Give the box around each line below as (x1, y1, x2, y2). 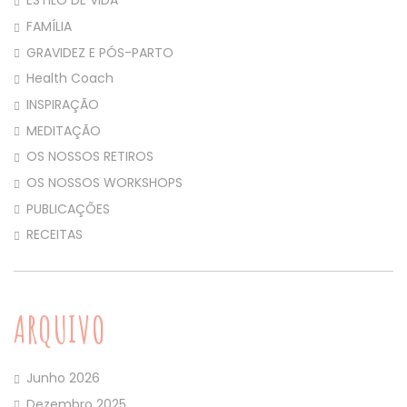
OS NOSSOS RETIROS (26, 147, 154, 166)
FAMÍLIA (26, 17, 72, 36)
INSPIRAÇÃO (26, 95, 99, 114)
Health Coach (26, 69, 114, 88)
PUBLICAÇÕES (26, 199, 110, 218)
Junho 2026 (26, 368, 100, 387)
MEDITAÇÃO (26, 121, 101, 140)
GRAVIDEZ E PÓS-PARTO (26, 43, 174, 62)
